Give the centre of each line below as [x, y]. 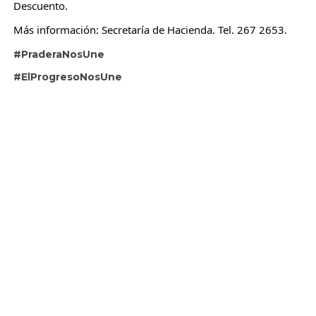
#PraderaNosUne [59, 54]
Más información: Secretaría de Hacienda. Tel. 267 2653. [150, 29]
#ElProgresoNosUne [67, 77]
